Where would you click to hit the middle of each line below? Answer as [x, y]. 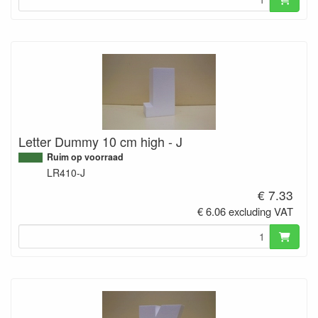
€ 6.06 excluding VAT [246, 211]
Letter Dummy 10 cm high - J [100, 141]
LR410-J [66, 172]
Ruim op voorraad [85, 157]
